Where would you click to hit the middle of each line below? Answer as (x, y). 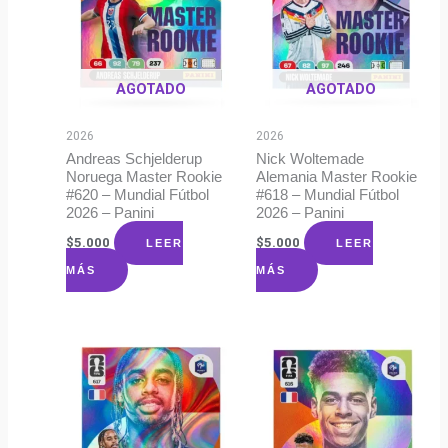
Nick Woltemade (309, 158)
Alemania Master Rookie (336, 176)
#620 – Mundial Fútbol (138, 194)
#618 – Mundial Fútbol (327, 194)
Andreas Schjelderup (134, 158)
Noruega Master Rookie (144, 176)
